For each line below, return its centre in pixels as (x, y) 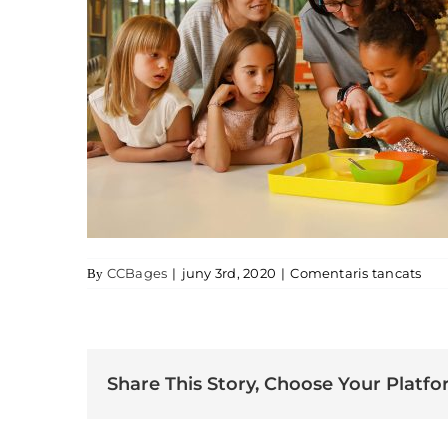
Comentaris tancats (356, 273)
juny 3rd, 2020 (229, 273)
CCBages (137, 273)
